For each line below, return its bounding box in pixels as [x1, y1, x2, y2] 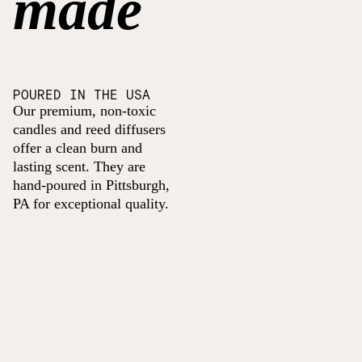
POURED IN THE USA [13, 86, 150, 102]
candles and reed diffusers [13, 120, 166, 137]
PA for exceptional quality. [13, 195, 169, 212]
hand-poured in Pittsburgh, [13, 176, 170, 193]
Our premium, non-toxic [13, 102, 156, 119]
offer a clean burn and [13, 139, 142, 156]
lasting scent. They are [13, 158, 145, 175]
